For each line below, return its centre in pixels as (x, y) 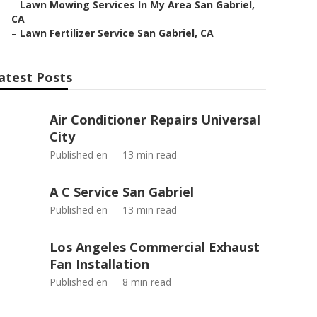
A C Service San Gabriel (122, 192)
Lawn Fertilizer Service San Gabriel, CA (117, 33)
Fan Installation (99, 264)
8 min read (147, 282)
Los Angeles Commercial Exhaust (155, 247)
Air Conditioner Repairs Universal (155, 120)
